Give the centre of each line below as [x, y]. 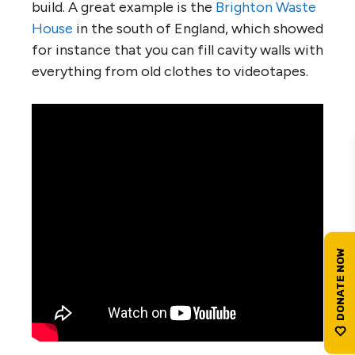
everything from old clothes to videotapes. [170, 71]
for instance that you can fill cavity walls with [177, 50]
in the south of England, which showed [198, 28]
